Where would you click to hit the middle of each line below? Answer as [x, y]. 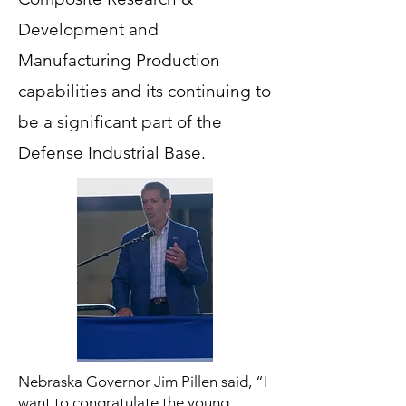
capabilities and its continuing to [145, 91]
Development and [88, 29]
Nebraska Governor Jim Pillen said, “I [143, 382]
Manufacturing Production [119, 60]
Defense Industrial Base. [112, 153]
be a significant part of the [120, 122]
